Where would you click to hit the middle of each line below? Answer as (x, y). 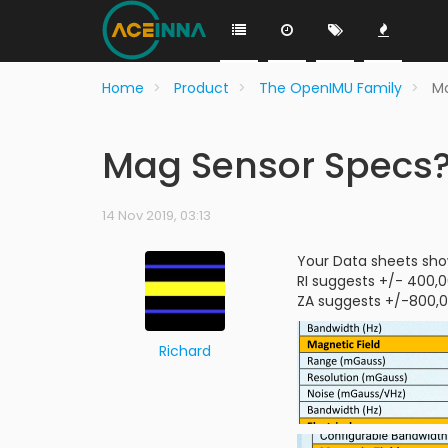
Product (201, 88)
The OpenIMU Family (330, 88)
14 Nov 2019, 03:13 (156, 215)
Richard (184, 351)
